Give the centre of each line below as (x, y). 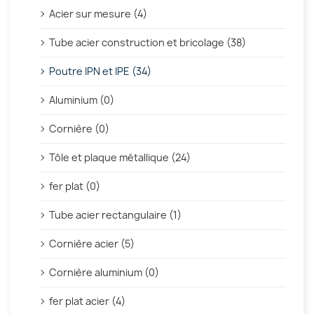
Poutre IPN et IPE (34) (100, 71)
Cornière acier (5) (92, 244)
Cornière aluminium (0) (104, 273)
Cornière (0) (79, 129)
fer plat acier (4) (87, 301)
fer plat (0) (75, 186)
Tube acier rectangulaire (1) (115, 215)
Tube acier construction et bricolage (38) (148, 43)
